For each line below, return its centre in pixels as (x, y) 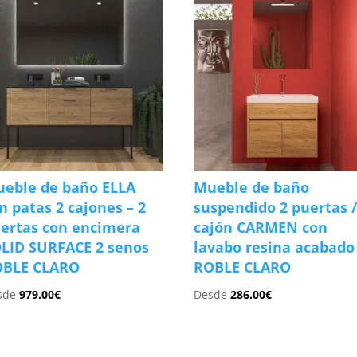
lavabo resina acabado (275, 247)
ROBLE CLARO (243, 267)
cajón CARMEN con (261, 227)
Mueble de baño (252, 187)
